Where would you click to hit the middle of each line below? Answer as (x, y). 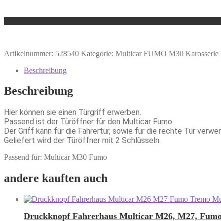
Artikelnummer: (30, 53)
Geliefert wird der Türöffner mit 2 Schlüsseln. (82, 141)
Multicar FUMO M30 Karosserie (167, 53)
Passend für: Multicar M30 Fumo (55, 157)
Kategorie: (98, 53)
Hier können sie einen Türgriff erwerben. (73, 112)
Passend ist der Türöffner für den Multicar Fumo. (89, 122)
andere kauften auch (56, 178)
